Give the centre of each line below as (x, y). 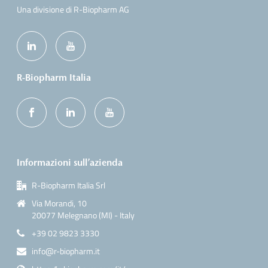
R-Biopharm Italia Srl (69, 185)
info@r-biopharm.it (66, 251)
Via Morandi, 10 (60, 203)
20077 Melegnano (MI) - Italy (83, 215)
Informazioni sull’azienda (70, 162)
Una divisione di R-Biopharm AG (73, 9)
